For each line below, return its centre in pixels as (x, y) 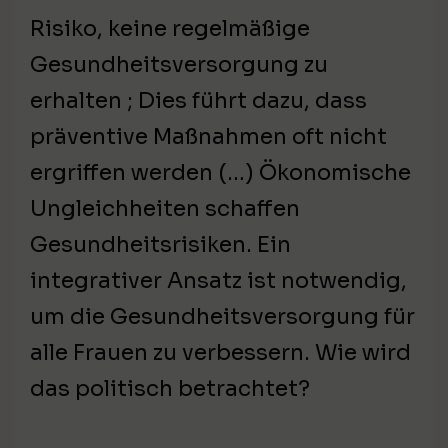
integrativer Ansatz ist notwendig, (218, 281)
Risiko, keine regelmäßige (170, 29)
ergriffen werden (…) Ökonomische (220, 173)
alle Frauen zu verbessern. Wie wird (220, 353)
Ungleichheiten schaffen (165, 209)
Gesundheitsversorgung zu (179, 65)
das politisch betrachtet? (170, 389)
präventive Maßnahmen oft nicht (208, 137)
